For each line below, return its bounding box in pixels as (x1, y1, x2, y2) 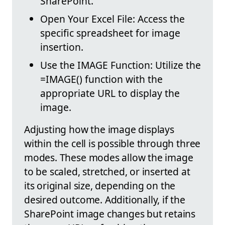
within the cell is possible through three (24, 137, 201, 151)
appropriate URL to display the (40, 86, 180, 100)
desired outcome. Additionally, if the (24, 193, 185, 207)
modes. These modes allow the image (24, 151, 193, 165)
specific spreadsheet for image (40, 26, 180, 40)
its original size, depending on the (24, 179, 176, 193)
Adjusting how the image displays (24, 123, 174, 137)
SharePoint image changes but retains (24, 207, 196, 221)
